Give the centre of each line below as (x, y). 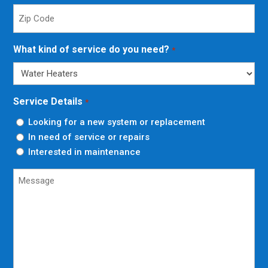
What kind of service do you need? (92, 50)
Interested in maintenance (85, 152)
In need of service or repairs (89, 137)
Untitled (31, 175)
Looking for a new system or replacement (117, 122)
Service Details (48, 102)
